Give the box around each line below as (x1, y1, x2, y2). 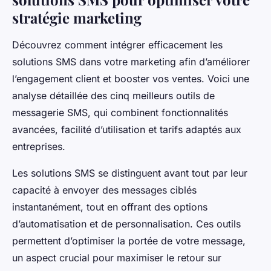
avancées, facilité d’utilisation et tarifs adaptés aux (12, 123, 241, 136)
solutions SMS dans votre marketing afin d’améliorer (12, 56, 250, 68)
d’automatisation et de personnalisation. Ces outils (12, 218, 241, 230)
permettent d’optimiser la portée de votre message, (12, 235, 246, 247)
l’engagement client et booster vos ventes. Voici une (12, 73, 249, 85)
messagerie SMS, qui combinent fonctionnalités (12, 106, 228, 119)
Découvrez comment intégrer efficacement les (12, 39, 223, 51)
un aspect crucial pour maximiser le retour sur (12, 252, 221, 264)
